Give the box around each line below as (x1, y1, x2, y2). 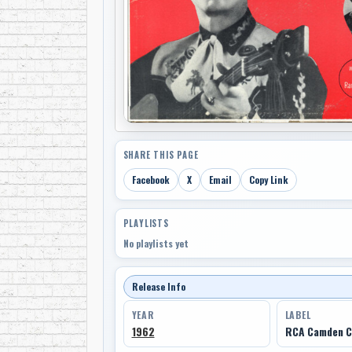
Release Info (131, 280, 185, 294)
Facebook (131, 173, 170, 187)
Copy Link (248, 173, 288, 187)
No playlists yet (123, 236, 189, 251)
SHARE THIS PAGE (123, 148, 199, 162)
